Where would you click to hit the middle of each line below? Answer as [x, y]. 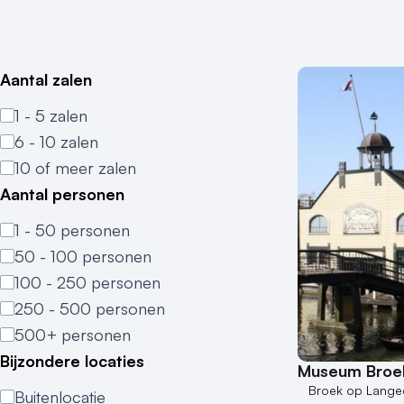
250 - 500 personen [90, 308]
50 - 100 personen [83, 256]
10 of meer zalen [75, 168]
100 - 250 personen [87, 282]
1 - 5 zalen [51, 115]
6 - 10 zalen [56, 142]
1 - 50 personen [72, 230]
